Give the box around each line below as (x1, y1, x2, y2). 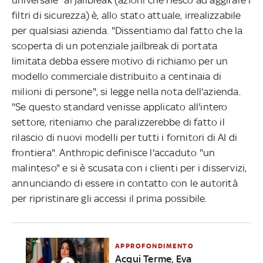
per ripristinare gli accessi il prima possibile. (12, 192, 207, 204)
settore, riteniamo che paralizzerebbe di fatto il (12, 116, 225, 128)
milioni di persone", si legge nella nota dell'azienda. (12, 85, 241, 97)
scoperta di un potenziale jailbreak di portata (12, 39, 218, 52)
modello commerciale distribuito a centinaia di (12, 70, 222, 82)
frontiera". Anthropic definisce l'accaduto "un (12, 146, 215, 159)
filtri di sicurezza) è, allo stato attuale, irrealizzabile (12, 9, 241, 21)
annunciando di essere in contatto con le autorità (12, 177, 238, 189)
